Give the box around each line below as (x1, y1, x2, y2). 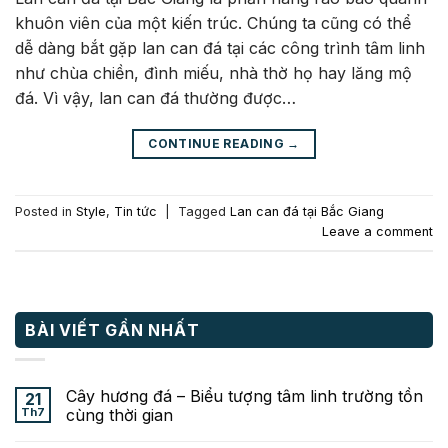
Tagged (178, 204, 230, 220)
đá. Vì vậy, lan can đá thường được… (15, 87, 296, 108)
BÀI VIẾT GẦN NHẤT (25, 319, 200, 340)
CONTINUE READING (148, 135, 288, 151)
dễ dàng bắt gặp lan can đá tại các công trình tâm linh (15, 37, 425, 58)
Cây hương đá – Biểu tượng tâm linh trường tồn (66, 386, 423, 407)
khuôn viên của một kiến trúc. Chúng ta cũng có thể (15, 12, 411, 33)
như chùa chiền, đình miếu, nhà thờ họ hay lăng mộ (15, 62, 412, 83)
